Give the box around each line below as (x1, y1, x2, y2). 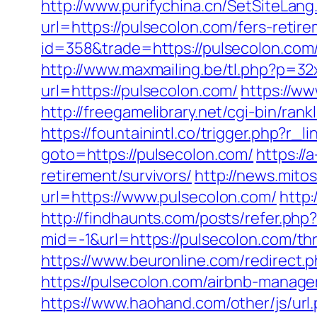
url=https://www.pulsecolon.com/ (41, 186, 277, 207)
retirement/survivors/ (41, 165, 192, 186)
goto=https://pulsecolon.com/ (41, 144, 254, 165)
